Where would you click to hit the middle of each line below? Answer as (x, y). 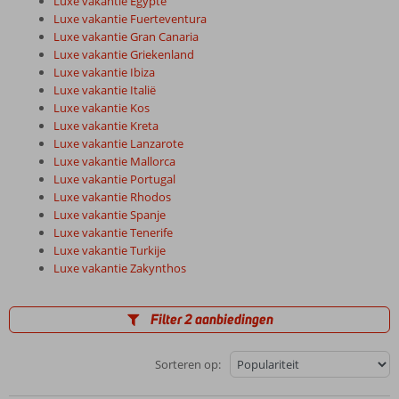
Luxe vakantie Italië (105, 90)
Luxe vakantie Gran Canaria (126, 37)
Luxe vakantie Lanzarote (118, 143)
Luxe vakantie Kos (102, 108)
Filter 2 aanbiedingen (212, 319)
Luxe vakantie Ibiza (104, 72)
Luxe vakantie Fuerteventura (130, 19)
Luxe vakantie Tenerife (113, 232)
